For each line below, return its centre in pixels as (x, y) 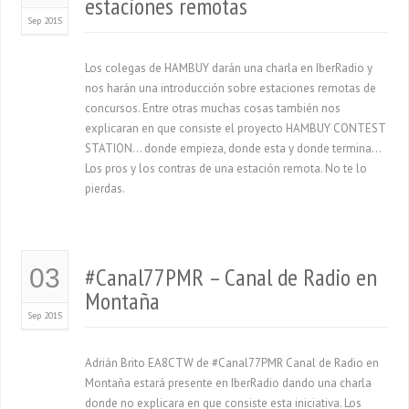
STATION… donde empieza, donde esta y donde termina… (233, 148)
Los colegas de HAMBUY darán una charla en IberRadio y (229, 68)
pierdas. (105, 189)
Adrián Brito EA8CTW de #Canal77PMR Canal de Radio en (232, 363)
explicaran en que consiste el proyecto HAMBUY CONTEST (236, 128)
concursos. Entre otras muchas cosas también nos (213, 108)
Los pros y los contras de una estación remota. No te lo (226, 168)
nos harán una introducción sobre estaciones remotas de (231, 88)
